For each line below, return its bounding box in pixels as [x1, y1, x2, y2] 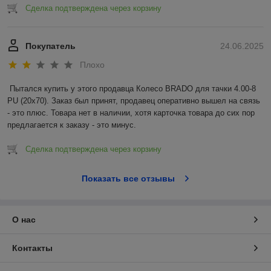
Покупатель [25, 41, 76, 51]
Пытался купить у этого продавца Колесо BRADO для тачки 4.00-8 [10, 84, 256, 94]
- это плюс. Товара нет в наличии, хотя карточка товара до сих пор [7, 108, 255, 118]
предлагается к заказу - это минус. [7, 120, 136, 130]
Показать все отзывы [81, 174, 175, 184]
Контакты [12, 243, 53, 253]
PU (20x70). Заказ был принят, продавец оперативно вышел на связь [7, 96, 260, 106]
